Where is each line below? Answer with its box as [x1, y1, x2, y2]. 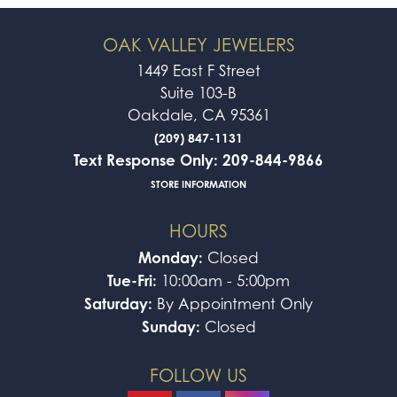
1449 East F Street [136, 61, 261, 80]
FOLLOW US [150, 364, 247, 386]
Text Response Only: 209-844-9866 [74, 150, 323, 169]
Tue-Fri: [107, 270, 161, 290]
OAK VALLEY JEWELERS [102, 34, 295, 56]
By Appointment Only [157, 294, 313, 313]
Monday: [138, 247, 207, 267]
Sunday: [141, 316, 205, 336]
